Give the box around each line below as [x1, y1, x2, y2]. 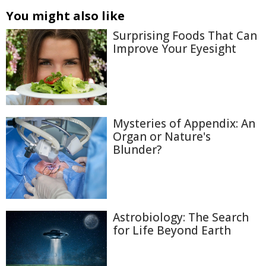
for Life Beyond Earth [113, 222, 231, 238]
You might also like [6, 8, 125, 24]
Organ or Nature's [113, 128, 211, 144]
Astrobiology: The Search [113, 209, 249, 225]
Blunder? [113, 141, 161, 157]
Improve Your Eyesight [113, 41, 236, 56]
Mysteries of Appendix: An [113, 115, 255, 131]
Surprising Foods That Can [113, 28, 257, 43]
